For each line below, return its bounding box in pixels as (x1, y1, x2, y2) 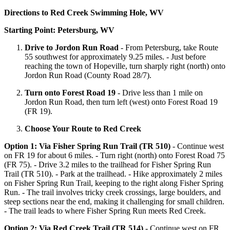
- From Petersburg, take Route (119, 43, 218, 52)
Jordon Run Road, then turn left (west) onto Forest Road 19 (25, 98, 218, 106)
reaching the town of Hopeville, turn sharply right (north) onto (25, 62, 225, 70)
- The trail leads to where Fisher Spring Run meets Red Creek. (4, 206, 206, 215)
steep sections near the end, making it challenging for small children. (4, 197, 224, 206)
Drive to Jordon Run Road (25, 43, 119, 52)
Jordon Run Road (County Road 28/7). (25, 71, 151, 80)
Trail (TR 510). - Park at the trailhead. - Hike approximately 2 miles (4, 169, 222, 178)
